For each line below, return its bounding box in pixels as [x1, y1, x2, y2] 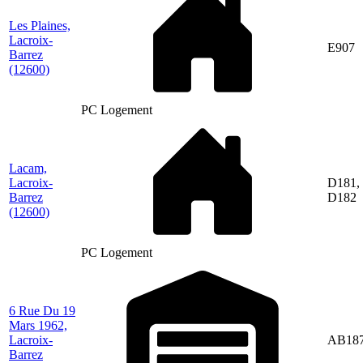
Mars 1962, [9, 318, 67, 332]
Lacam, [9, 160, 47, 175]
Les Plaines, [9, 18, 70, 32]
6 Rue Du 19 [9, 303, 75, 318]
